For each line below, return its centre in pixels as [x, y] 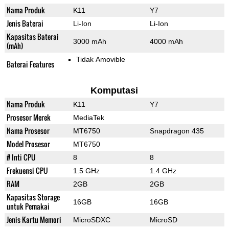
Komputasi [114, 91]
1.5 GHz [86, 171]
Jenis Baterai [25, 24]
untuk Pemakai [28, 207]
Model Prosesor [28, 144]
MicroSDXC [91, 220]
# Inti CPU [21, 157]
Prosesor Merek [28, 118]
